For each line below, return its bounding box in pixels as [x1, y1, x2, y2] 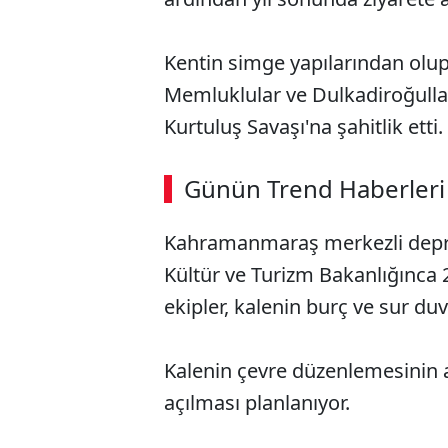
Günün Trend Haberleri [184, 171, 445, 205]
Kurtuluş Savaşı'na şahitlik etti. [164, 112, 443, 140]
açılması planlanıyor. [164, 388, 350, 416]
